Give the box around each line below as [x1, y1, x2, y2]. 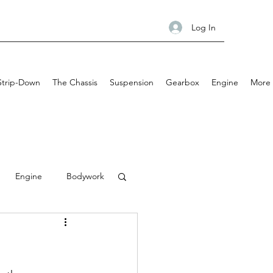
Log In [191, 21, 216, 33]
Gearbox [166, 77, 199, 88]
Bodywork [66, 170, 104, 182]
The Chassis [52, 77, 97, 88]
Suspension [110, 77, 154, 88]
